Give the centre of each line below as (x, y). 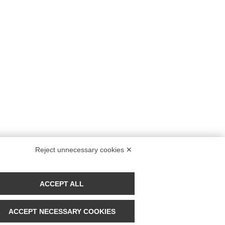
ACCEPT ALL (62, 184)
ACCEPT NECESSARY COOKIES (62, 211)
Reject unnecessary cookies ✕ (84, 150)
